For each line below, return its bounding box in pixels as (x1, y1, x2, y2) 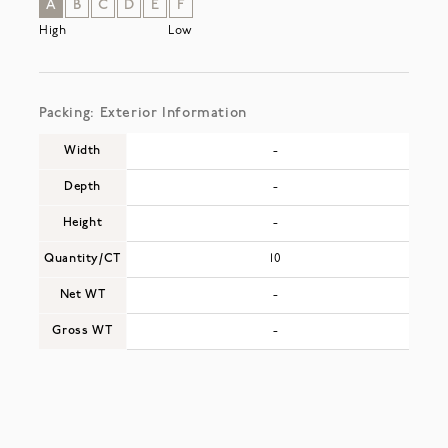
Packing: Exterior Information (38, 105, 247, 121)
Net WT (59, 288, 106, 301)
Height (62, 216, 103, 229)
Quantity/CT (44, 252, 121, 265)
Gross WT (52, 324, 113, 337)
